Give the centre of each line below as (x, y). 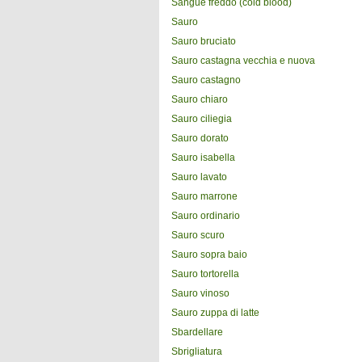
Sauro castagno (206, 80)
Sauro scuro (198, 235)
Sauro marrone (204, 196)
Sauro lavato (199, 177)
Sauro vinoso (200, 293)
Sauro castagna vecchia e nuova (243, 61)
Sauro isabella (203, 158)
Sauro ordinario (206, 216)
